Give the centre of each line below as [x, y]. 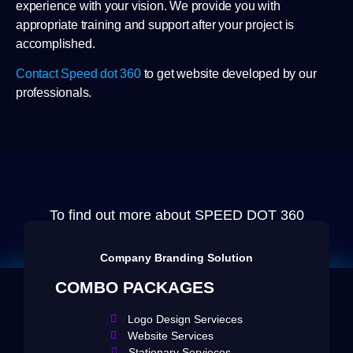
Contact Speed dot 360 [78, 74]
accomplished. [56, 43]
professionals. [54, 93]
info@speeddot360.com [214, 237]
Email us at [102, 237]
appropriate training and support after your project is [155, 24]
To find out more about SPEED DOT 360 [176, 216]
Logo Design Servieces [186, 319]
